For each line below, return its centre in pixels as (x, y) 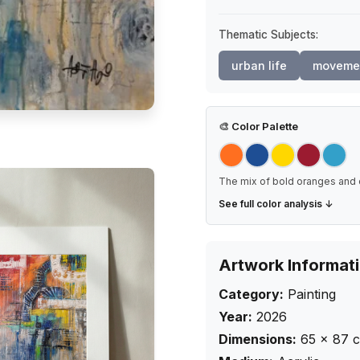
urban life (259, 65)
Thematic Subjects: (268, 35)
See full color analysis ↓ (276, 204)
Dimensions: (258, 339)
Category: (251, 294)
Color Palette (264, 126)
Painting (312, 294)
